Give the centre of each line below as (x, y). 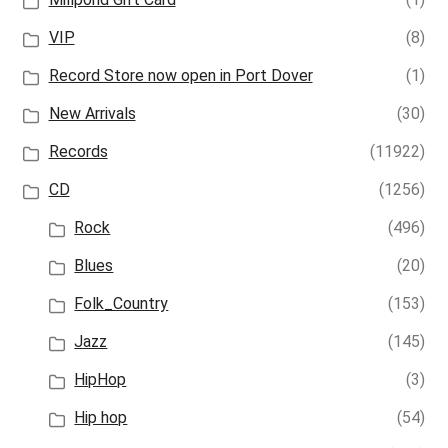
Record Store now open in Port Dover (180, 76)
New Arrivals (92, 114)
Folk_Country (121, 304)
